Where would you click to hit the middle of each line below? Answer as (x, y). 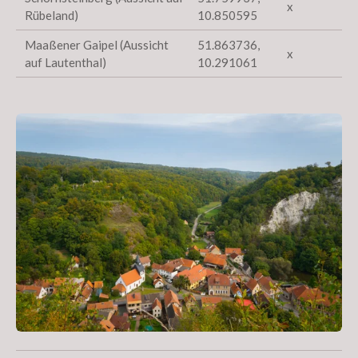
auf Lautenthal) (66, 63)
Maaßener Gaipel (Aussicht (97, 45)
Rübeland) (52, 16)
